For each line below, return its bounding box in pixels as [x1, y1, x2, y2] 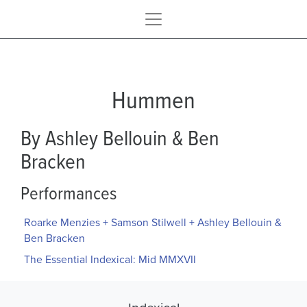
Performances [21, 179, 116, 206]
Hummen [112, 82, 195, 116]
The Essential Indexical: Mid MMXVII [23, 251, 196, 267]
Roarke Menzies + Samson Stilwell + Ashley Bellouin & [23, 214, 282, 230]
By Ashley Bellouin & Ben [21, 122, 219, 152]
